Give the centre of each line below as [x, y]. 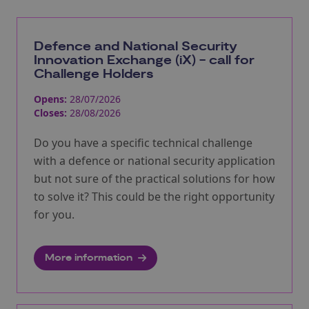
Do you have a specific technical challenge [143, 142]
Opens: [50, 99]
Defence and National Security [136, 47]
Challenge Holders [94, 74]
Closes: [50, 112]
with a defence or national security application [154, 160]
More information [89, 258]
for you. [54, 214]
